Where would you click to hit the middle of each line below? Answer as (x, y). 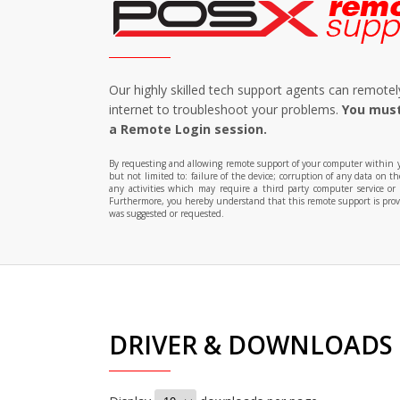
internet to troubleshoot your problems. (225, 109)
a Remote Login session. (188, 129)
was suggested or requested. (167, 213)
